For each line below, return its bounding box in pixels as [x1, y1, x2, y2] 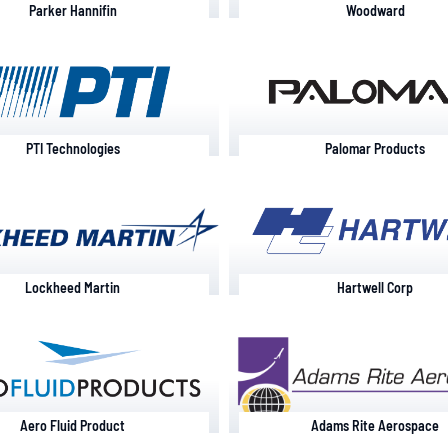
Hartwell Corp [337, 278, 414, 296]
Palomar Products [325, 140, 426, 158]
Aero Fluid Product [20, 417, 126, 435]
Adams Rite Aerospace [311, 417, 440, 435]
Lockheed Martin [25, 278, 121, 296]
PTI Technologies [25, 140, 120, 158]
